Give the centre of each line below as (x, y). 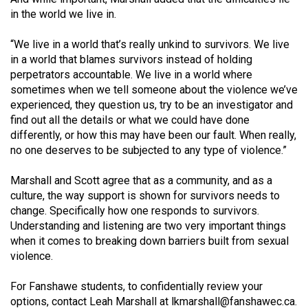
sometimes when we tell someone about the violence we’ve (154, 90)
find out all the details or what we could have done (130, 120)
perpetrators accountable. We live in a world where (131, 75)
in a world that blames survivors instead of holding (131, 60)
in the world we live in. (63, 14)
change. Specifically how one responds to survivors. (135, 211)
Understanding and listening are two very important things (148, 226)
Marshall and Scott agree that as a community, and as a (141, 181)
